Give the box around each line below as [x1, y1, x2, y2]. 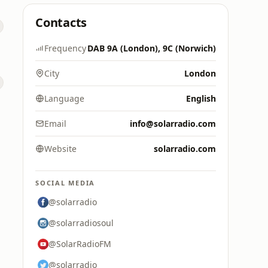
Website [44, 143, 77, 154]
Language [44, 93, 84, 104]
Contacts [35, 14, 87, 31]
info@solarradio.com [130, 118, 216, 129]
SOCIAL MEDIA [35, 178, 96, 187]
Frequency [44, 42, 86, 54]
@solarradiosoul [48, 217, 114, 229]
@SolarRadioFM [48, 238, 111, 249]
